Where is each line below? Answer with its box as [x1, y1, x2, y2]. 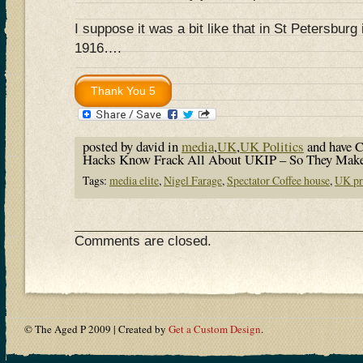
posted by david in [83, 136, 181, 156]
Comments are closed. [75, 233, 211, 249]
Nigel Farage [164, 172, 222, 188]
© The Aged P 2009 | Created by [24, 321, 169, 336]
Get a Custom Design [169, 321, 261, 336]
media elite [109, 172, 159, 188]
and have [304, 136, 355, 156]
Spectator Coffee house [227, 172, 330, 188]
